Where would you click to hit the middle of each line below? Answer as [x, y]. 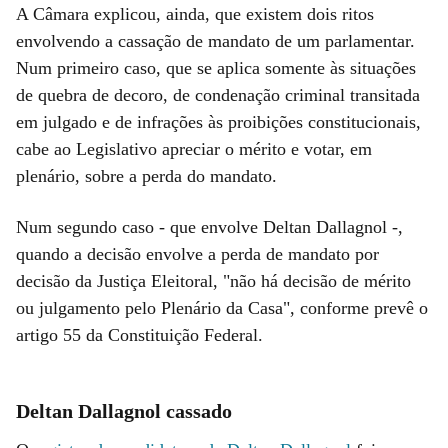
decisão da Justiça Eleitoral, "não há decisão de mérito [213, 280]
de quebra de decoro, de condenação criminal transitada [218, 94]
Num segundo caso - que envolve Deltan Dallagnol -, [209, 226]
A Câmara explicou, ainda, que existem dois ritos [195, 13]
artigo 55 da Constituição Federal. [139, 334]
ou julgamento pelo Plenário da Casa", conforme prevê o [222, 307]
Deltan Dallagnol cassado [124, 410]
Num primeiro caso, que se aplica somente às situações [216, 67]
